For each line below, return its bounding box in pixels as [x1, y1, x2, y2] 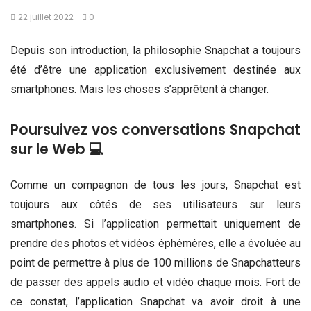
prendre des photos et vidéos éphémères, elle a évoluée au [10, 237, 301, 251]
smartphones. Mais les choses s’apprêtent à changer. [10, 83, 269, 96]
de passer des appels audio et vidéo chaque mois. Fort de [10, 276, 301, 289]
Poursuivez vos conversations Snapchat [10, 120, 301, 140]
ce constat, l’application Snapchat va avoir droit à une [10, 295, 301, 309]
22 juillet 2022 [17, 11, 74, 23]
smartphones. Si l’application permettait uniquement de [10, 217, 301, 231]
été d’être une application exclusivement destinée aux [10, 63, 301, 76]
